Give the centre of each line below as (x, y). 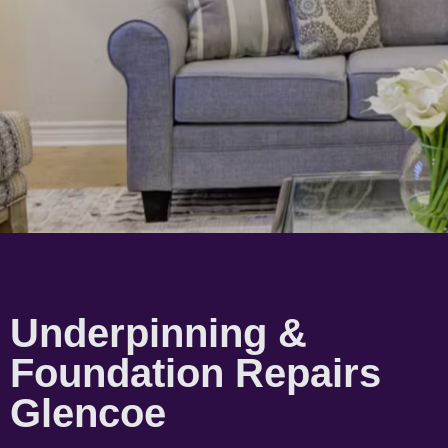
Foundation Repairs (195, 372)
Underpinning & (158, 332)
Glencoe (88, 412)
